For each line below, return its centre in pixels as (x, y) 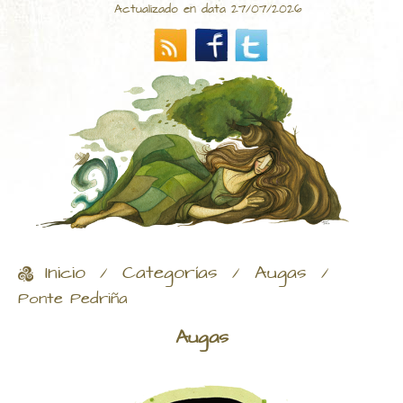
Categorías (170, 274)
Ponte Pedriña (73, 300)
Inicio (65, 274)
